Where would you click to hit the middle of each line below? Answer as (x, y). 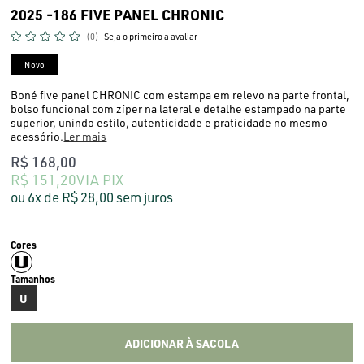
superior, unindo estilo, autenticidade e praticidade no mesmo (169, 122)
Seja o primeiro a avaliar (151, 37)
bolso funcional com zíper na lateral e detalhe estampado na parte (179, 108)
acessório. (37, 136)
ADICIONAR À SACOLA (182, 342)
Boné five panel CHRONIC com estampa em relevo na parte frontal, (180, 95)
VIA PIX (100, 180)
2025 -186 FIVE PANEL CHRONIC (118, 14)
